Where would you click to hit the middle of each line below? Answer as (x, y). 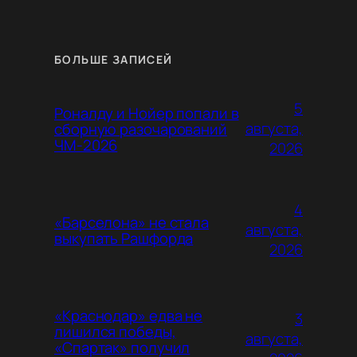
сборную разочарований (141, 129)
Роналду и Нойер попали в (147, 113)
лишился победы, (115, 331)
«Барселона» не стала (131, 222)
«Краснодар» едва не (129, 315)
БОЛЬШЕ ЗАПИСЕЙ (114, 59)
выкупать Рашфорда (124, 238)
